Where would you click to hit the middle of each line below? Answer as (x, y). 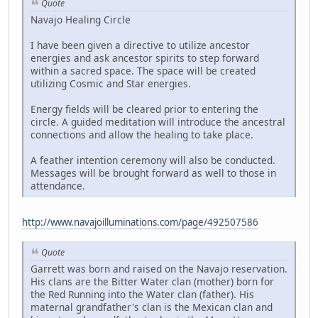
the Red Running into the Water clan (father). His (142, 294)
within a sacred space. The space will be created (143, 71)
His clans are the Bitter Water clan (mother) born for (152, 281)
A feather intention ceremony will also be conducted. (153, 160)
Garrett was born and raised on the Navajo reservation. (159, 268)
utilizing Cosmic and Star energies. (111, 84)
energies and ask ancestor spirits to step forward (145, 58)
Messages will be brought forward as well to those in (153, 173)
